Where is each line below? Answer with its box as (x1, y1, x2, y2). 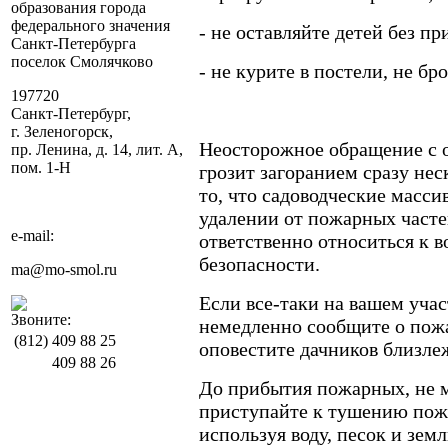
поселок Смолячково (11, 53, 153, 70)
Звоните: (11, 311, 71, 328)
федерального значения (11, 17, 170, 34)
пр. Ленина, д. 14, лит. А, (11, 141, 183, 158)
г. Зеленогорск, (11, 123, 113, 140)
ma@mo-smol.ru (11, 261, 117, 278)
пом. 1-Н (11, 159, 71, 176)
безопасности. (199, 253, 320, 275)
